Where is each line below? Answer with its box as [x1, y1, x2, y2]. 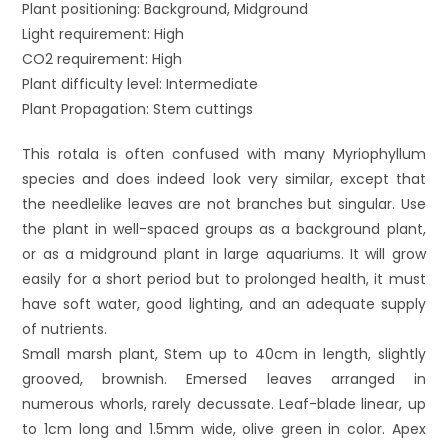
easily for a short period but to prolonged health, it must [22, 268, 426, 289]
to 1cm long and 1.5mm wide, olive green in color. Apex [22, 418, 426, 439]
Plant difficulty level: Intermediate [22, 73, 259, 94]
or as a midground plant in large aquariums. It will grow [22, 243, 426, 264]
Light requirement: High [22, 23, 185, 44]
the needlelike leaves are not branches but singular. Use [22, 193, 426, 214]
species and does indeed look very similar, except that [22, 168, 426, 189]
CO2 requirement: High [22, 48, 183, 69]
